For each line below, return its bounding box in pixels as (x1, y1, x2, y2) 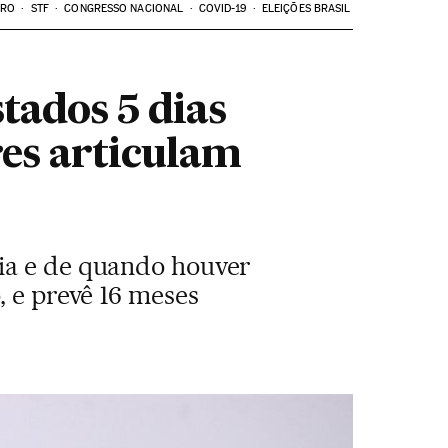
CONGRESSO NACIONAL (64, 2, 184, 15)
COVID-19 (198, 2, 247, 15)
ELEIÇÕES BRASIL (261, 2, 351, 15)
